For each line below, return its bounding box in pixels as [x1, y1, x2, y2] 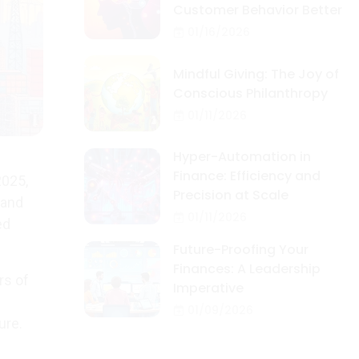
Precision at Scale [173, 186, 288, 204]
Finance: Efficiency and [173, 167, 321, 185]
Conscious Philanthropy [173, 83, 328, 103]
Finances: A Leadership [173, 260, 321, 278]
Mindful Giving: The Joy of [173, 64, 339, 83]
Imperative [173, 279, 244, 297]
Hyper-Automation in [173, 147, 311, 166]
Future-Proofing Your [173, 240, 309, 259]
